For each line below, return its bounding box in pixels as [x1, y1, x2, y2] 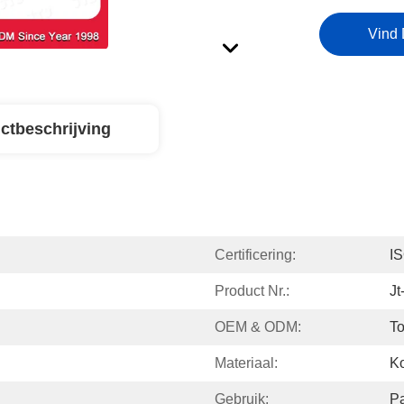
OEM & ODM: [215, 319, 301, 335]
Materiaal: [215, 355, 278, 371]
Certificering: [215, 247, 296, 262]
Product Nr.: [215, 283, 289, 298]
